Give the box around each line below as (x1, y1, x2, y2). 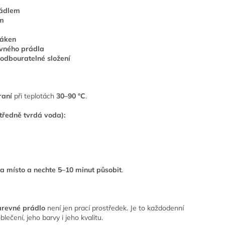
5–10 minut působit (58, 165, 122, 174)
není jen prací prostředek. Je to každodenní (45, 203, 184, 213)
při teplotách (12, 91, 57, 100)
